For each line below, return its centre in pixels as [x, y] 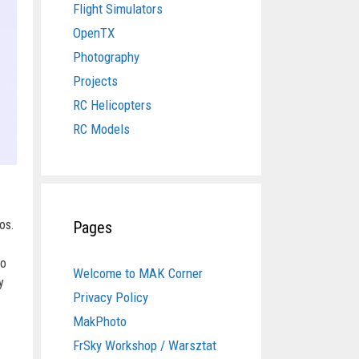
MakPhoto [100, 321]
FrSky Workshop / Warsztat [145, 345]
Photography [106, 56]
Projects [95, 81]
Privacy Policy [111, 297]
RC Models [101, 129]
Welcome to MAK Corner [138, 273]
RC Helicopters [112, 105]
